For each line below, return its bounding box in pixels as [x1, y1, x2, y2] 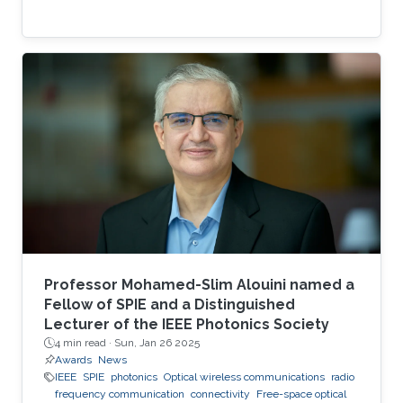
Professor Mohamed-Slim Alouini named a [44, 276, 354, 294]
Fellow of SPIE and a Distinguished [44, 296, 295, 314]
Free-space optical [256, 388, 346, 401]
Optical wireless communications [164, 371, 325, 384]
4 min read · [55, 336, 114, 350]
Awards [55, 354, 92, 367]
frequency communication [55, 388, 184, 401]
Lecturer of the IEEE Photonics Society [44, 316, 329, 334]
